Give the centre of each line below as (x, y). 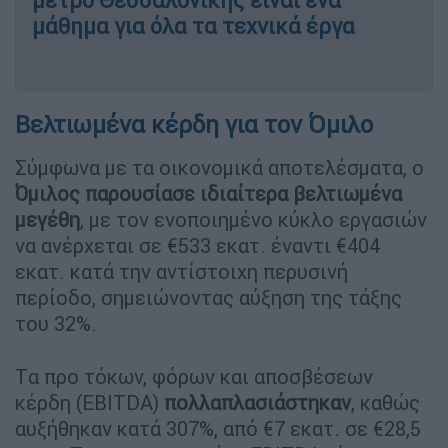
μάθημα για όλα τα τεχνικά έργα (193, 26)
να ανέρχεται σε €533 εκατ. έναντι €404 (197, 245)
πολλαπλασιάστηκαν (257, 402)
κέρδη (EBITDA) (89, 402)
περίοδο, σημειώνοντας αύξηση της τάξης (208, 297)
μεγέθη (47, 219)
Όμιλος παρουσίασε (105, 193)
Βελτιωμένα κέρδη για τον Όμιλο (194, 124)
